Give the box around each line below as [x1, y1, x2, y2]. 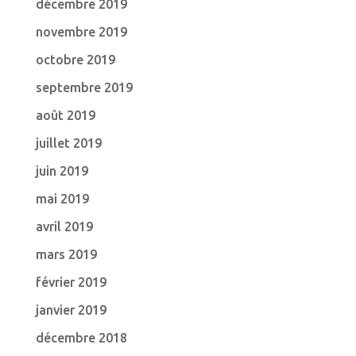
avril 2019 [35, 219, 93, 234]
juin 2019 [35, 164, 88, 178]
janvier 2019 [35, 303, 106, 317]
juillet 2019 [35, 136, 102, 150]
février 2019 [35, 275, 106, 289]
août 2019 [35, 108, 95, 122]
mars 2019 [35, 247, 97, 261]
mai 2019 [35, 192, 89, 206]
